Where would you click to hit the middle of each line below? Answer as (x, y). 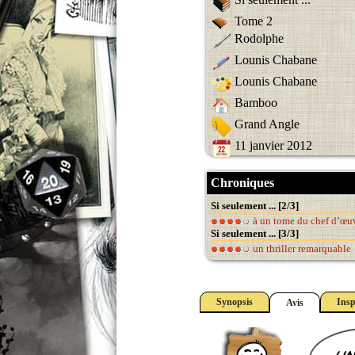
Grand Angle (267, 124)
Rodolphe (259, 38)
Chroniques (242, 182)
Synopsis (235, 302)
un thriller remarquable (301, 248)
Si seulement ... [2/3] (255, 205)
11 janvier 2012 (273, 145)
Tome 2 (254, 21)
